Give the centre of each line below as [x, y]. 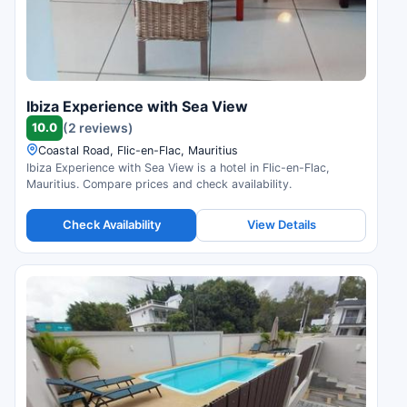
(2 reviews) [98, 128]
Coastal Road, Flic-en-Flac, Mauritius [138, 150]
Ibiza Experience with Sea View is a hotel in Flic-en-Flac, [178, 167]
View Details [281, 225]
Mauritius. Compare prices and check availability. [159, 184]
